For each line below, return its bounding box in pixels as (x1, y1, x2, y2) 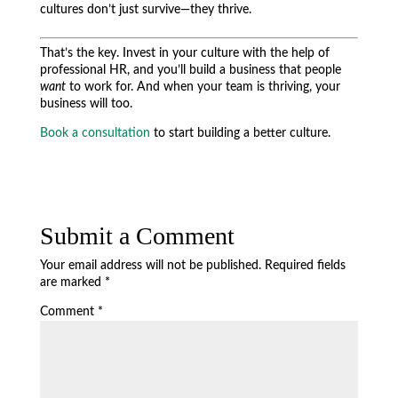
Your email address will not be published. (39, 259, 261, 272)
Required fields (264, 259, 346, 272)
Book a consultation (39, 127, 150, 139)
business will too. (39, 98, 132, 110)
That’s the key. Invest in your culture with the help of (39, 47, 330, 60)
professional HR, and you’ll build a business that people (39, 64, 341, 76)
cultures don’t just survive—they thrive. (39, 4, 251, 16)
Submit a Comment (39, 222, 235, 250)
